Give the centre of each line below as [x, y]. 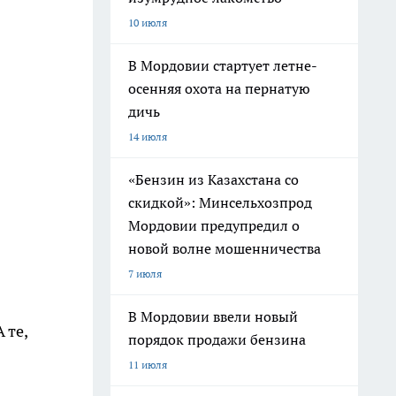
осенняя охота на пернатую [219, 88]
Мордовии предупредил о [214, 225]
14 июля [148, 137]
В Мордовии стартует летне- [223, 65]
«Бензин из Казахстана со [213, 179]
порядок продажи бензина [217, 339]
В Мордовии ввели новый [213, 316]
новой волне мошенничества [225, 248]
